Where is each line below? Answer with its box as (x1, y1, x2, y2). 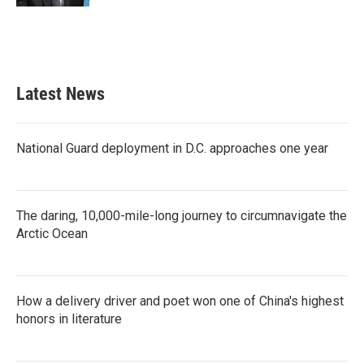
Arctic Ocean (16, 226, 88, 241)
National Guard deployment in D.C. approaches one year (16, 141, 328, 156)
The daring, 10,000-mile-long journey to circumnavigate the (16, 208, 347, 223)
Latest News (16, 84, 105, 104)
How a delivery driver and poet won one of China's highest (16, 293, 344, 309)
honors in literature (16, 311, 122, 327)
